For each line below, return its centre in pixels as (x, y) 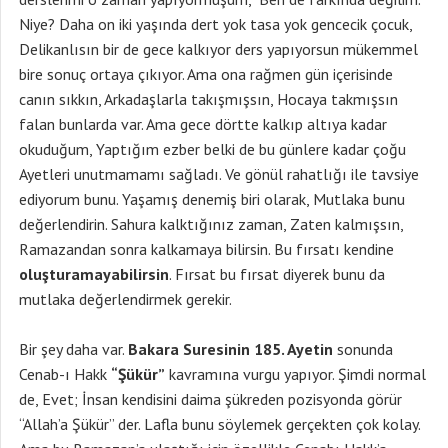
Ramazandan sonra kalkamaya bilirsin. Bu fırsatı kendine (206, 249)
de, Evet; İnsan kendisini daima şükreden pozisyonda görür (210, 399)
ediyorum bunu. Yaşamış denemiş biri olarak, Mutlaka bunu (212, 199)
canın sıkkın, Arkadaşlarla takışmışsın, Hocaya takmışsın (208, 99)
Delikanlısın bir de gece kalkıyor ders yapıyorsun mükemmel (218, 49)
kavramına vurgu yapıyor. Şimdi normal (295, 374)
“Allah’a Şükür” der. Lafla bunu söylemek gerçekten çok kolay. (219, 424)
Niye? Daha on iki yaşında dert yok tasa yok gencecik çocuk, (215, 24)
